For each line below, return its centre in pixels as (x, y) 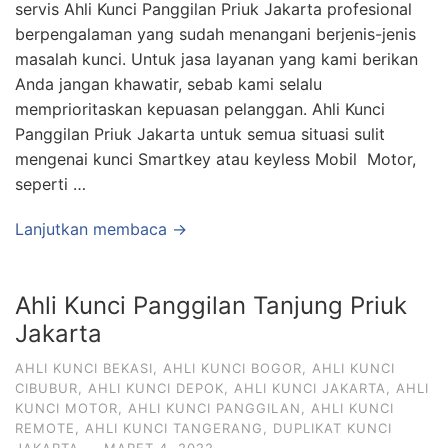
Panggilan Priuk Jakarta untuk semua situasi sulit (200, 134)
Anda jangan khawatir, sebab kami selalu (168, 84)
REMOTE (45, 428)
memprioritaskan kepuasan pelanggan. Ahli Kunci (200, 109)
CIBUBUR (46, 388)
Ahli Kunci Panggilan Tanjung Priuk (211, 305)
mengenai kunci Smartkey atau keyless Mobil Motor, (215, 159)
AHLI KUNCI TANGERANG (174, 428)
